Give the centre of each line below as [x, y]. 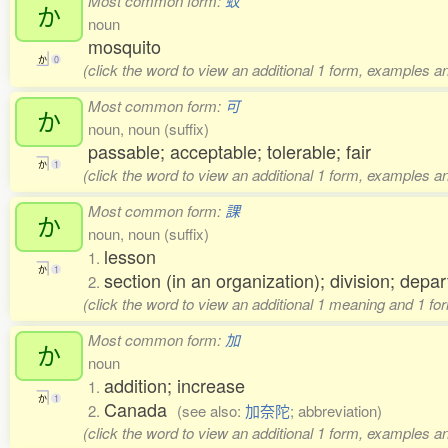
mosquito [124, 46]
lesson [130, 256]
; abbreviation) [336, 410]
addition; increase [174, 385]
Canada [140, 409]
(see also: [211, 410]
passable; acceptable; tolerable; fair [229, 151]
